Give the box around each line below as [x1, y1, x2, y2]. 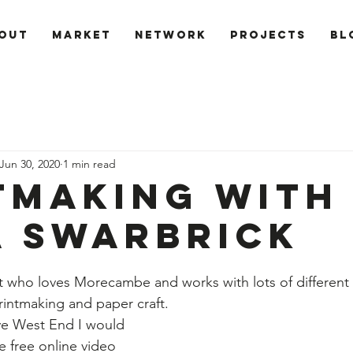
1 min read [63, 156, 116, 171]
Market [52, 28, 111, 42]
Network [135, 28, 206, 42]
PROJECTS [230, 28, 307, 42]
